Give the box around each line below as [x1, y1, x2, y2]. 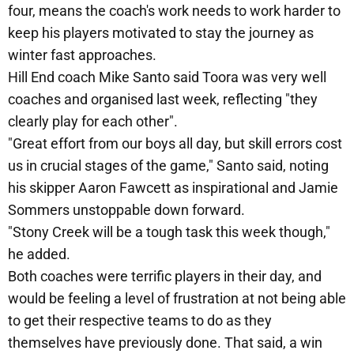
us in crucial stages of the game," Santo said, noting [8, 157, 329, 175]
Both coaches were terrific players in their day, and [8, 268, 322, 285]
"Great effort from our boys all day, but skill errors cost [8, 135, 342, 153]
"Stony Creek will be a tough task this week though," [8, 224, 330, 241]
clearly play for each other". [8, 113, 178, 130]
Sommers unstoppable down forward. [8, 201, 245, 219]
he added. [8, 246, 70, 263]
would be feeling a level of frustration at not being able [8, 290, 346, 307]
